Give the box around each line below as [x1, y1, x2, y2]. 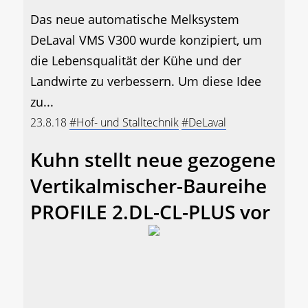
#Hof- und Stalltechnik [69, 115, 179, 131]
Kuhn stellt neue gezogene [30, 146, 276, 173]
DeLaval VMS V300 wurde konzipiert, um [30, 32, 262, 49]
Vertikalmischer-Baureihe [30, 173, 267, 199]
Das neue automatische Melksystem [30, 11, 239, 28]
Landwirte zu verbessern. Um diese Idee [30, 73, 261, 90]
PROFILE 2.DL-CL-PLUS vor [30, 199, 270, 225]
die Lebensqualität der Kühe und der [30, 52, 241, 69]
